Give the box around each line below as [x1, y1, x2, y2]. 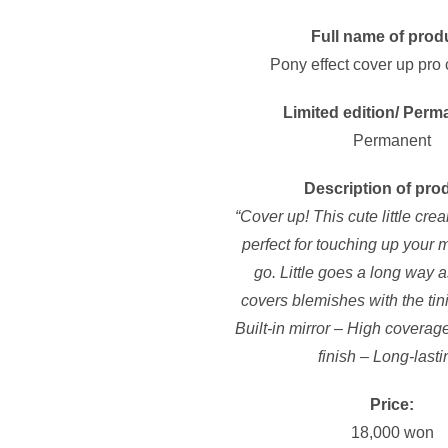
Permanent [353, 132, 431, 149]
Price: [370, 396, 414, 413]
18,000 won [350, 424, 434, 441]
